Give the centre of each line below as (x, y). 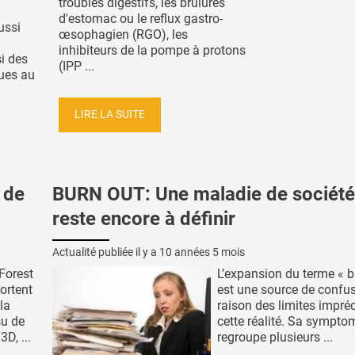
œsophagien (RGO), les (123, 35)
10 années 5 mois (202, 252)
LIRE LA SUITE (110, 114)
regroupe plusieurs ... (275, 338)
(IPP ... (76, 67)
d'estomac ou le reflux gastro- (141, 19)
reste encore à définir (144, 218)
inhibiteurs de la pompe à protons (152, 51)
